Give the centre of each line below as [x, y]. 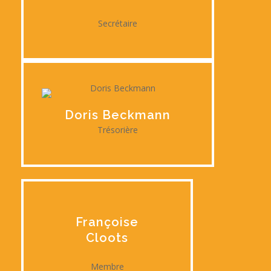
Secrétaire [118, 23]
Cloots [107, 237]
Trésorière [118, 129]
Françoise [107, 222]
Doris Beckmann [118, 115]
